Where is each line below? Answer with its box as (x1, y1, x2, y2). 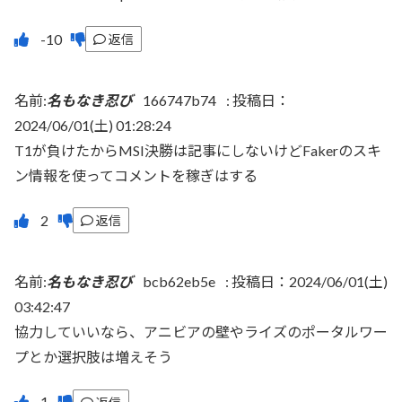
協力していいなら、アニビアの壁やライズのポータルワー (14, 322, 388, 340)
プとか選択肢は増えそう (14, 347, 172, 365)
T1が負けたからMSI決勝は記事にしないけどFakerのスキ (14, 141, 381, 159)
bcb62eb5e (143, 272, 215, 290)
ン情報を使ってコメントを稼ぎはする (14, 166, 258, 184)
